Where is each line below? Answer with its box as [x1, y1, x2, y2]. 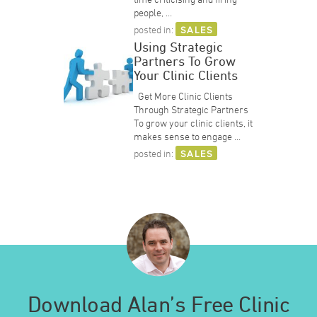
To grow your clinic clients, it [134, 117, 253, 129]
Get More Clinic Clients [134, 90, 234, 103]
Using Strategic [134, 39, 224, 55]
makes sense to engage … [134, 130, 241, 143]
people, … [134, 6, 173, 19]
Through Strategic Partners [134, 103, 249, 116]
